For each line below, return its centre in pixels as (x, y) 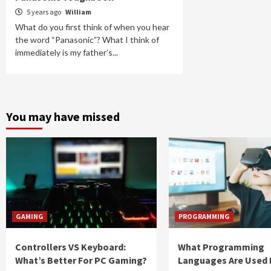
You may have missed (63, 116)
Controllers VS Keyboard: (70, 247)
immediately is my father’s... (67, 52)
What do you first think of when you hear (92, 27)
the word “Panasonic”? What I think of (87, 39)
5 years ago (44, 11)
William (78, 11)
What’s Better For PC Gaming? (81, 260)
